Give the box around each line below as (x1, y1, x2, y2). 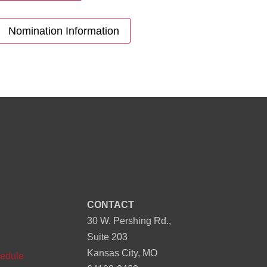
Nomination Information (8, 24, 119, 37)
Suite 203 (86, 232, 128, 243)
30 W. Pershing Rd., (86, 216, 171, 226)
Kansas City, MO (86, 248, 157, 259)
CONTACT (86, 200, 134, 210)
